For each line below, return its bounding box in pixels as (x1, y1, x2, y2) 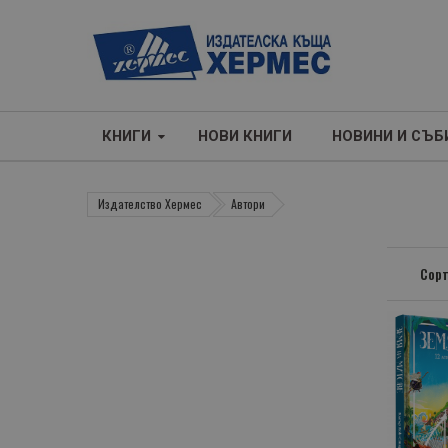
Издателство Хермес (98, 195, 202, 212)
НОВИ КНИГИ (198, 127, 296, 145)
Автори (231, 195, 265, 212)
